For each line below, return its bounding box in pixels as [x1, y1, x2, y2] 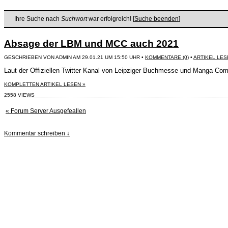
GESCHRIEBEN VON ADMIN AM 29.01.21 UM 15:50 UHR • [4, 54, 145, 60]
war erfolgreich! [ [87, 15, 134, 22]
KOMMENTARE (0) [145, 54, 189, 60]
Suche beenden [134, 15, 179, 22]
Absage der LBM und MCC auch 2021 [4, 38, 179, 49]
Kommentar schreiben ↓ [4, 129, 70, 137]
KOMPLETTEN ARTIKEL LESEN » [4, 81, 85, 87]
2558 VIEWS [4, 92, 35, 98]
